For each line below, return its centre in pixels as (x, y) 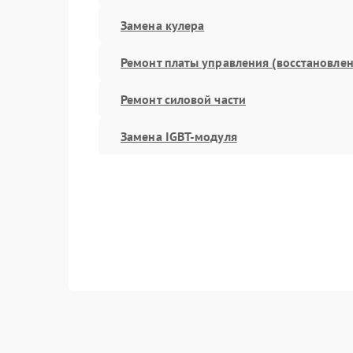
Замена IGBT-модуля (179, 136)
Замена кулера (163, 25)
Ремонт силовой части (183, 99)
